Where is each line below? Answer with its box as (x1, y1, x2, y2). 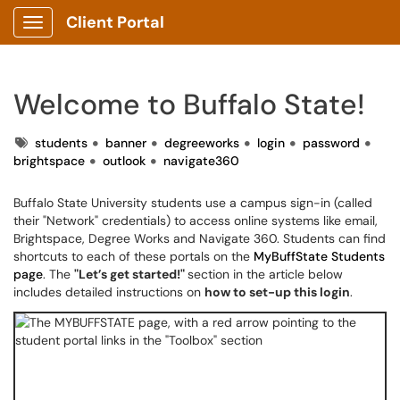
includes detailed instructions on (13, 284, 204, 300)
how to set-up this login (204, 284, 350, 300)
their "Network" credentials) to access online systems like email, (13, 212, 378, 229)
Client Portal (66, 12, 164, 33)
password (303, 135, 360, 151)
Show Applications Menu (32, 29, 174, 45)
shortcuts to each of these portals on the (13, 248, 254, 264)
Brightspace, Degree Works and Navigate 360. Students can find (13, 230, 386, 246)
